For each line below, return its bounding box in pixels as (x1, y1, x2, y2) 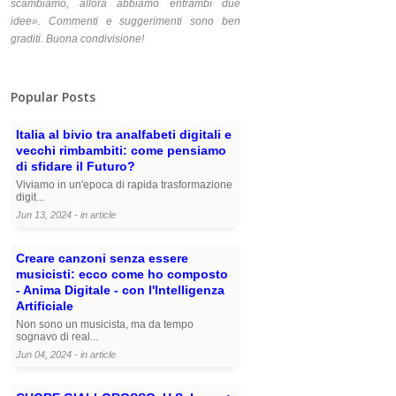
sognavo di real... (16, 331, 98, 344)
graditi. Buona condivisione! (11, 33, 144, 46)
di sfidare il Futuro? (16, 159, 135, 174)
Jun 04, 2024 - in (16, 349, 90, 361)
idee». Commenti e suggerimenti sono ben (11, 15, 240, 28)
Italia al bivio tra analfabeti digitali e (16, 127, 232, 142)
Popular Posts (11, 88, 95, 106)
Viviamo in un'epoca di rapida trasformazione (16, 179, 232, 192)
